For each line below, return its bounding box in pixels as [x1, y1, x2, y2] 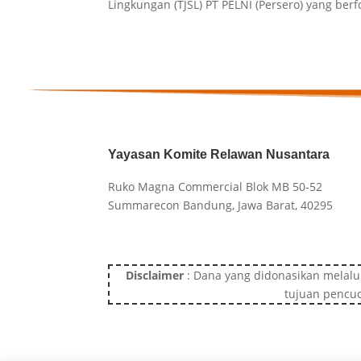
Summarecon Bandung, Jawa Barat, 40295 [108, 197, 334, 213]
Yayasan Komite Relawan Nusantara [108, 147, 330, 161]
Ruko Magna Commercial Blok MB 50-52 [108, 178, 323, 194]
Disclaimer [125, 267, 184, 283]
